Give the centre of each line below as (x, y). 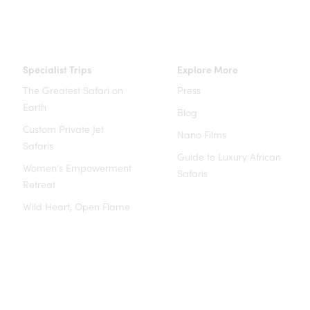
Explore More (207, 69)
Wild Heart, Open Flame (77, 206)
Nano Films (201, 134)
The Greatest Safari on (73, 90)
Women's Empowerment (77, 167)
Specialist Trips (57, 69)
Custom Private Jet (64, 129)
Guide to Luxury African (229, 156)
